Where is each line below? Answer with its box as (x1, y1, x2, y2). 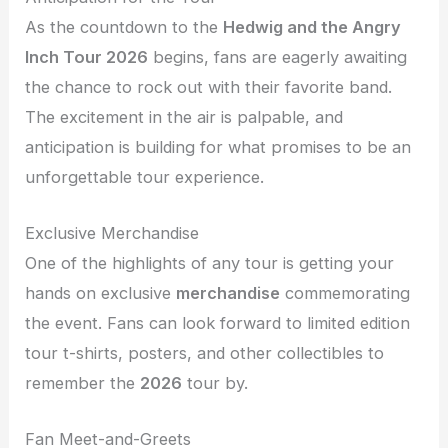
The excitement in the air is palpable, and (25, 106, 344, 127)
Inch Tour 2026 (25, 46, 149, 67)
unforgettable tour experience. (25, 166, 265, 187)
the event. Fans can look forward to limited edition (25, 313, 411, 334)
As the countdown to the (25, 16, 224, 37)
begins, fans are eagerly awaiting (148, 46, 408, 67)
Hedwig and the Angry (223, 16, 402, 37)
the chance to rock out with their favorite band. (25, 76, 393, 97)
